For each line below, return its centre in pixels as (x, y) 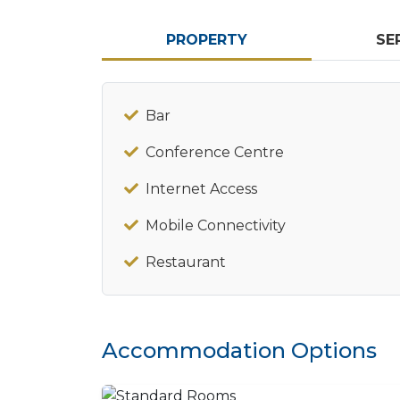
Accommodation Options (239, 350)
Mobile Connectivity (216, 225)
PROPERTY (206, 40)
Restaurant (186, 262)
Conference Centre (215, 152)
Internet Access (201, 189)
